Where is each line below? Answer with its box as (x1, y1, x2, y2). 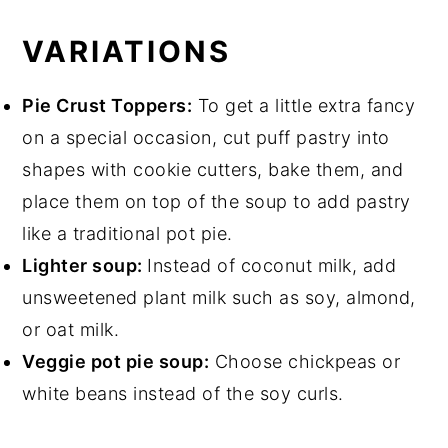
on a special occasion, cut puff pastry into (22, 126, 390, 148)
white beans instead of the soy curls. (22, 382, 350, 404)
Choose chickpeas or (209, 350, 401, 372)
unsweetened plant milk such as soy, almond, (22, 286, 416, 308)
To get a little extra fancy (192, 94, 416, 116)
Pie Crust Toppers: (22, 94, 193, 116)
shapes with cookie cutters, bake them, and (22, 158, 404, 180)
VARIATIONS (22, 33, 232, 69)
